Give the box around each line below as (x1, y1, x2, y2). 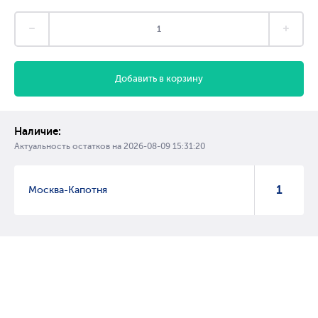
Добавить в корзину (115, 73, 203, 84)
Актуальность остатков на (14, 141, 124, 151)
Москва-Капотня (28, 185, 107, 195)
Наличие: (14, 125, 61, 138)
